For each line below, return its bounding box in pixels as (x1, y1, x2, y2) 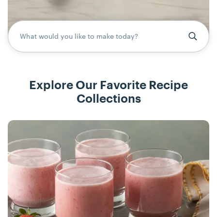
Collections (76, 93, 141, 105)
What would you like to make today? (20, 32, 138, 41)
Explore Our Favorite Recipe (29, 79, 188, 92)
